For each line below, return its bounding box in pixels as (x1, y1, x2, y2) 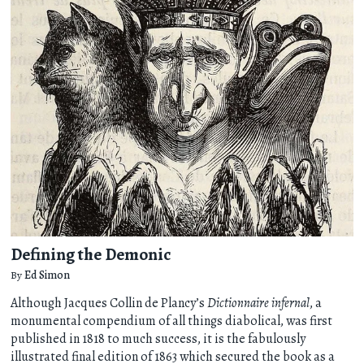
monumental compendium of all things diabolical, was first (11, 311, 333, 330)
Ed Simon (24, 266, 71, 283)
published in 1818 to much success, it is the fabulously (11, 329, 306, 348)
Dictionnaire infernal (207, 293, 310, 312)
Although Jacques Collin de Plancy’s (11, 293, 208, 312)
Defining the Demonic (11, 242, 172, 266)
